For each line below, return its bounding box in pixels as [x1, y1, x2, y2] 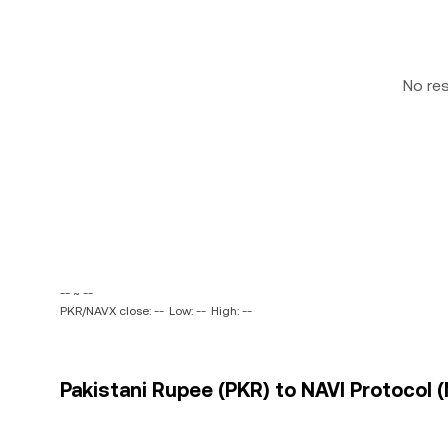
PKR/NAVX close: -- [60, 304, 164, 318]
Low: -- [169, 304, 206, 318]
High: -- [211, 304, 252, 318]
